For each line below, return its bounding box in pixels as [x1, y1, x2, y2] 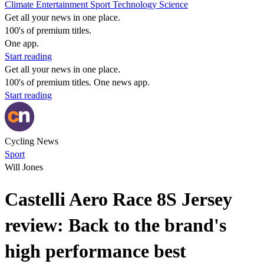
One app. [5, 38, 39, 48]
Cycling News [5, 136, 58, 146]
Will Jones [5, 162, 43, 172]
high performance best [5, 240, 186, 262]
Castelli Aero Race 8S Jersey [5, 189, 232, 210]
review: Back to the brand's [5, 214, 226, 236]
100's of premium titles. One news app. [5, 77, 150, 87]
